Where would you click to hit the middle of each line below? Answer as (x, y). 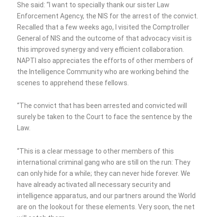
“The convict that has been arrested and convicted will (102, 106)
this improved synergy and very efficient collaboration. (101, 49)
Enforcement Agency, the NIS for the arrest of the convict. (108, 16)
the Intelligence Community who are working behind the (103, 71)
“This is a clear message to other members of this (95, 151)
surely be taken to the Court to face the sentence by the (105, 117)
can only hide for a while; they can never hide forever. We (104, 173)
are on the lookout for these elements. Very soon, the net (106, 207)
